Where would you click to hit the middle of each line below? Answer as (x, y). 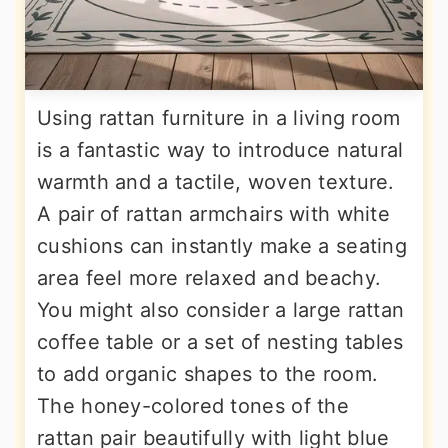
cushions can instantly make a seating (222, 246)
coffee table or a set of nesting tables (220, 342)
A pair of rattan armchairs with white (214, 214)
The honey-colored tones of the (193, 406)
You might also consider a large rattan (221, 310)
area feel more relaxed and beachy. (209, 278)
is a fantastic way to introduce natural (220, 150)
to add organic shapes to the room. (208, 374)
